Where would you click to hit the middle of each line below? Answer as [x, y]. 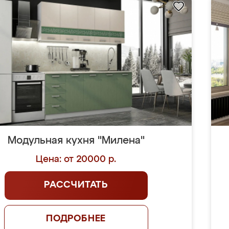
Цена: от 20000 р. [76, 159]
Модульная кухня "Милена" [76, 141]
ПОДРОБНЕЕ [76, 219]
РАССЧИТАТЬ [76, 185]
